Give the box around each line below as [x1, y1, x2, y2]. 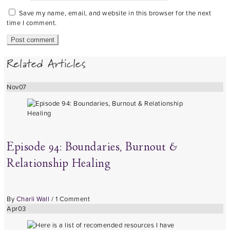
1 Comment [55, 194, 90, 204]
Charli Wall [16, 194, 49, 204]
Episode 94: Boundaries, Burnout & [7, 139, 178, 157]
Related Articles [7, 53, 86, 74]
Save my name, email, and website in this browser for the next [18, 8, 211, 18]
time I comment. [7, 18, 57, 28]
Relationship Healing [7, 156, 110, 173]
